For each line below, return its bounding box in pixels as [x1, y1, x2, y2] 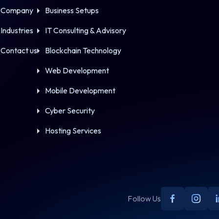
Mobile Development [45, 86, 116, 95]
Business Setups [45, 5, 99, 15]
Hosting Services [45, 126, 102, 135]
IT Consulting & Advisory [45, 25, 127, 35]
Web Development [45, 66, 109, 75]
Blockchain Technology [45, 45, 122, 55]
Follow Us [128, 193, 161, 203]
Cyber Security [45, 106, 95, 115]
